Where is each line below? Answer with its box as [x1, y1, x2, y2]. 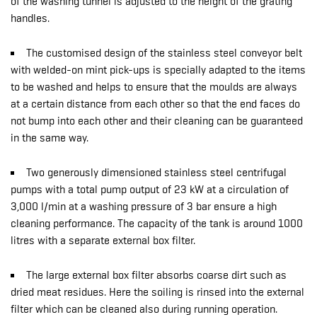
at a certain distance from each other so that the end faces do [11, 98, 300, 110]
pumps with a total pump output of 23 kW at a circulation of [11, 183, 289, 196]
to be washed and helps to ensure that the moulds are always [11, 81, 297, 93]
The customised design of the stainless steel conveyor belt [26, 47, 302, 59]
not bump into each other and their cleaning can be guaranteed [11, 115, 303, 127]
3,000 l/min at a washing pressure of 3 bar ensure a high [11, 200, 277, 213]
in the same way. [11, 132, 88, 144]
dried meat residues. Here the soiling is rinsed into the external [11, 286, 304, 299]
